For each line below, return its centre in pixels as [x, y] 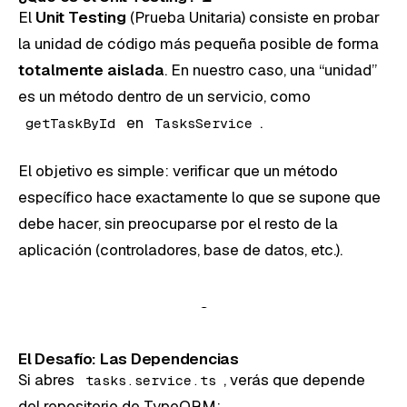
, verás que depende [294, 379]
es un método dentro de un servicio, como [164, 96]
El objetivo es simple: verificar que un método [178, 170]
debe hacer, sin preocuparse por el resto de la [178, 223]
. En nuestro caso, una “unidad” [271, 69]
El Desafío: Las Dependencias [129, 358]
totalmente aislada [91, 69]
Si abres [48, 379]
